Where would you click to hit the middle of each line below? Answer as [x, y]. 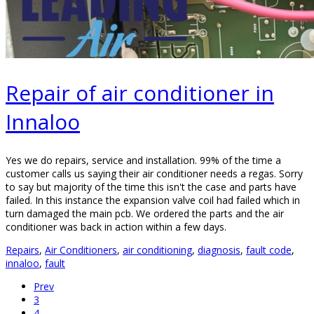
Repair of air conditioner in [140, 93]
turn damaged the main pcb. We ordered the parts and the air [145, 214]
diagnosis [219, 250]
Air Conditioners [81, 250]
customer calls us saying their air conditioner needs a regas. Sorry [154, 174]
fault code [269, 250]
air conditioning [157, 250]
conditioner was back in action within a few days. [116, 227]
